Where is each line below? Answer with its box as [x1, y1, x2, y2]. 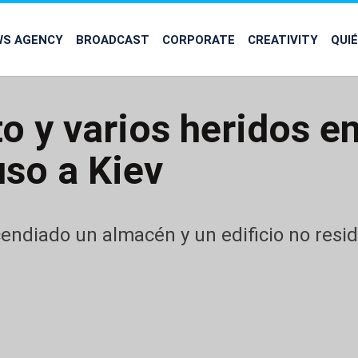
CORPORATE [162, 32, 235, 46]
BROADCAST [76, 32, 149, 46]
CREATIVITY [248, 32, 318, 46]
